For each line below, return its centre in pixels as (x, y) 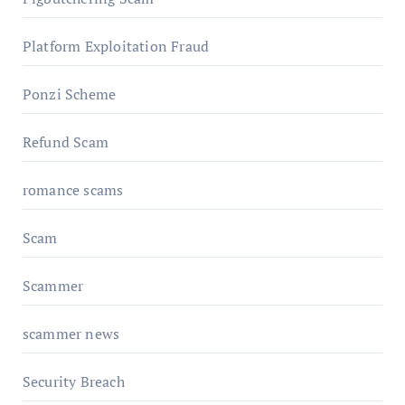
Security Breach (73, 381)
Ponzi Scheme (69, 94)
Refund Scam (65, 141)
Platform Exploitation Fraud (116, 46)
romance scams (73, 189)
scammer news (71, 333)
